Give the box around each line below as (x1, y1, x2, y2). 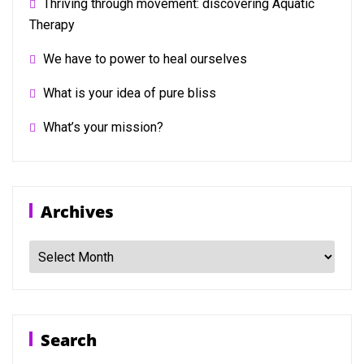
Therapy (29, 17, 75, 32)
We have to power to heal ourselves (43, 51, 247, 67)
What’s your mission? (43, 119, 163, 135)
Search (41, 329, 97, 351)
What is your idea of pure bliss (43, 85, 216, 101)
